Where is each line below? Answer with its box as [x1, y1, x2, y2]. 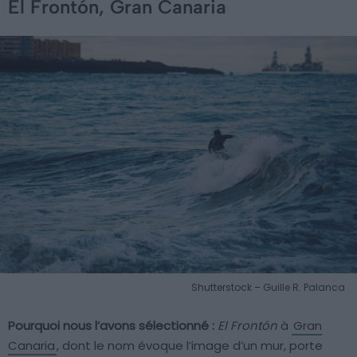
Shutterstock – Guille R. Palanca [191, 280, 345, 295]
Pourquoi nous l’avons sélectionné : [8, 317, 214, 335]
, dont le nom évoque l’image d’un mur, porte [57, 337, 323, 355]
